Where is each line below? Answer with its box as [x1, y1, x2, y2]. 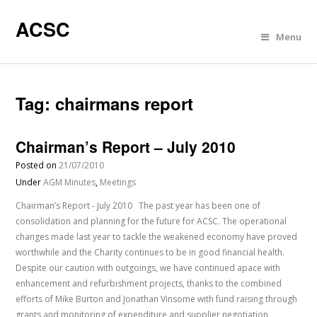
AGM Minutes [43, 176, 96, 188]
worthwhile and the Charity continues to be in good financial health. [16, 246, 285, 258]
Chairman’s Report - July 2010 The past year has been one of [16, 200, 261, 212]
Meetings [100, 176, 137, 188]
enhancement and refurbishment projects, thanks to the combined [16, 277, 282, 289]
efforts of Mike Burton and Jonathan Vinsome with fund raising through [16, 293, 298, 305]
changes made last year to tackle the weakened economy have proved [16, 231, 298, 243]
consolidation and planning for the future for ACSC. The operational [16, 215, 287, 227]
